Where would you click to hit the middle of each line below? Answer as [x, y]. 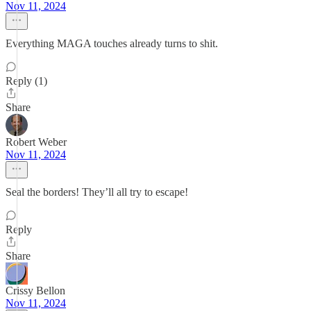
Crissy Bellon [35, 291]
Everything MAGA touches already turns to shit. [112, 43]
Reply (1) [26, 81]
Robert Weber [36, 142]
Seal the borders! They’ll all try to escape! [97, 192]
